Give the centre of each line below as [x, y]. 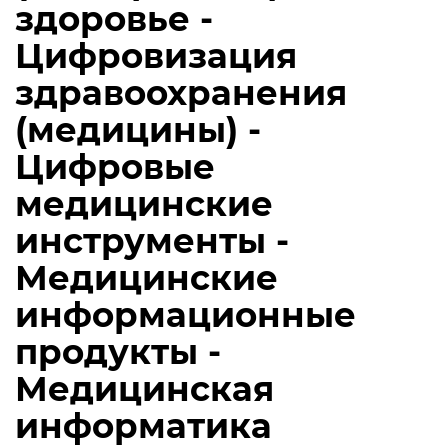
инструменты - [152, 241]
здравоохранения [181, 93]
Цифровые [115, 167]
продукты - [118, 352]
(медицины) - [138, 130]
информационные [185, 315]
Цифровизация [156, 56]
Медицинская [144, 389]
